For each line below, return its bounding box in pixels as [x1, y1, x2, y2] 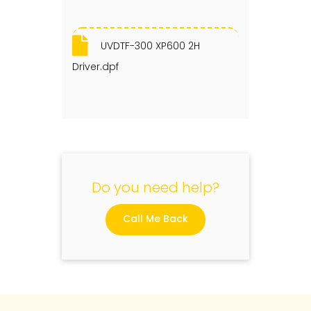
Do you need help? [92, 177, 219, 197]
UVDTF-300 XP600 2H [101, 38, 200, 53]
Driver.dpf [72, 59, 119, 74]
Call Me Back [123, 211, 188, 226]
